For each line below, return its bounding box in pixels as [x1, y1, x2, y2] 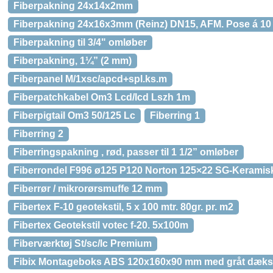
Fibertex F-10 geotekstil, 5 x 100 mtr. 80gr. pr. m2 [13, 202, 233, 212]
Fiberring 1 [150, 110, 200, 121]
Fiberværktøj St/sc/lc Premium [13, 238, 152, 249]
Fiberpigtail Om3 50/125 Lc [13, 110, 135, 121]
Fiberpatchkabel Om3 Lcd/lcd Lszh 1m [13, 92, 190, 102]
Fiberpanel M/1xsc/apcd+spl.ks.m [13, 74, 167, 84]
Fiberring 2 [13, 129, 63, 139]
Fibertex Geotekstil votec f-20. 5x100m [13, 220, 188, 230]
